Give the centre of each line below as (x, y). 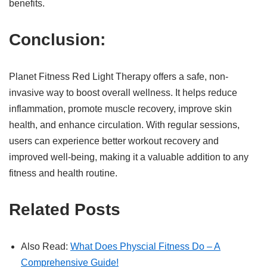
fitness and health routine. (63, 173)
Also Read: (46, 246)
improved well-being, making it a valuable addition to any (129, 157)
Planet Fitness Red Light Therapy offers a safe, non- (119, 77)
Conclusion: (57, 40)
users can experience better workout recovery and (114, 141)
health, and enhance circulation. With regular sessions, (124, 125)
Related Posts (65, 209)
